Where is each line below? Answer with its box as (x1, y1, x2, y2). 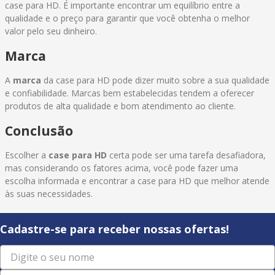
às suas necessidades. (5, 188, 93, 200)
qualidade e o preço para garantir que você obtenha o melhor (5, 12, 250, 25)
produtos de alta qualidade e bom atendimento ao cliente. (5, 100, 236, 112)
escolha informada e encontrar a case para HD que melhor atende (5, 175, 269, 187)
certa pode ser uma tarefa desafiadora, (107, 149, 266, 161)
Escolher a (5, 149, 48, 161)
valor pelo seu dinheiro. (5, 25, 97, 37)
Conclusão (5, 122, 73, 139)
